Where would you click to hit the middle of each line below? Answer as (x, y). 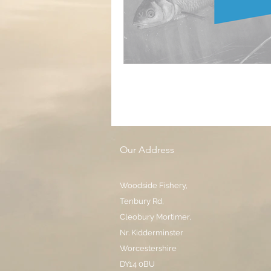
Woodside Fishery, (154, 185)
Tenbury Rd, (142, 201)
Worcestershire (148, 248)
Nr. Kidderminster (152, 233)
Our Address (147, 150)
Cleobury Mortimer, (155, 217)
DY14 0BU (137, 264)
